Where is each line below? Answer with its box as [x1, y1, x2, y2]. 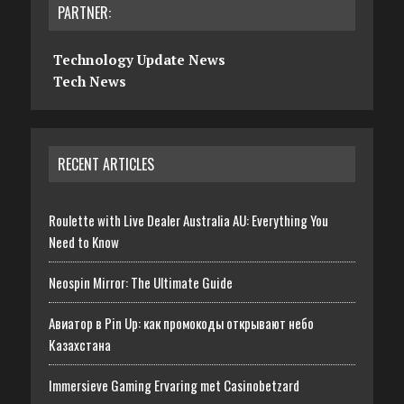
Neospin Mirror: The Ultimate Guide [48, 271, 233, 292]
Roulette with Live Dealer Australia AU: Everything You [48, 209, 328, 230]
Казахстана [48, 334, 111, 354]
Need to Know [48, 231, 119, 252]
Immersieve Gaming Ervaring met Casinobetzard [48, 374, 299, 395]
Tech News [52, 71, 126, 90]
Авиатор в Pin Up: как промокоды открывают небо [48, 312, 314, 333]
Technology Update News [52, 50, 225, 69]
